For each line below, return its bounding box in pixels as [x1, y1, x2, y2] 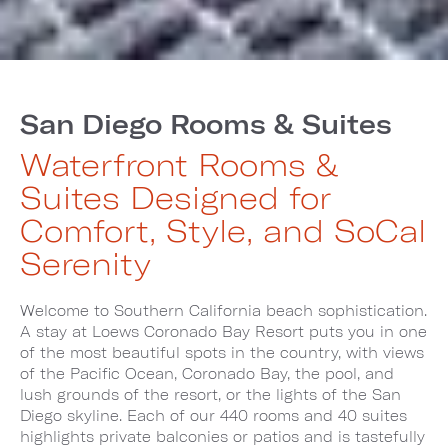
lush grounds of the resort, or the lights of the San [20, 385, 401, 403]
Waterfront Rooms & [20, 145, 338, 182]
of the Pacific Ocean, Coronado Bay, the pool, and [20, 364, 394, 382]
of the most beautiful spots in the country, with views [20, 343, 424, 361]
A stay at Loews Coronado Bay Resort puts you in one [20, 322, 427, 340]
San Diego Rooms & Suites [20, 107, 392, 139]
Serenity [20, 244, 151, 281]
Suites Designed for [20, 178, 331, 215]
